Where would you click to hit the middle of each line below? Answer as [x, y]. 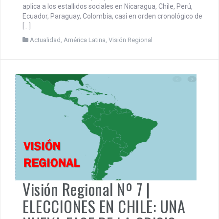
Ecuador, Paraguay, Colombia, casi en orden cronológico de [112, 16]
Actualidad [45, 40]
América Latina [85, 40]
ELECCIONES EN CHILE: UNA [104, 206]
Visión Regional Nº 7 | [86, 189]
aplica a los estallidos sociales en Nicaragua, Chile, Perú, [108, 6]
